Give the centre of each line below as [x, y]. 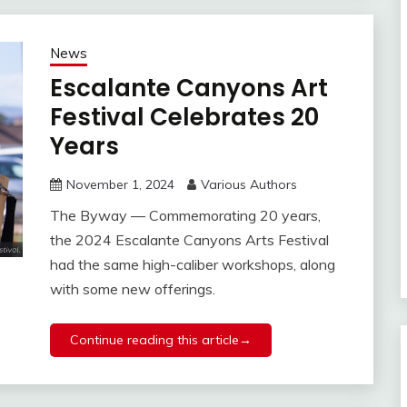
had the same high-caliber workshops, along [192, 265]
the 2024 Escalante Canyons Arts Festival [189, 240]
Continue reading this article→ [160, 340]
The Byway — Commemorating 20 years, [185, 216]
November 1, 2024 [120, 185]
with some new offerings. [132, 289]
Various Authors [248, 185]
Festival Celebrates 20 [184, 118]
